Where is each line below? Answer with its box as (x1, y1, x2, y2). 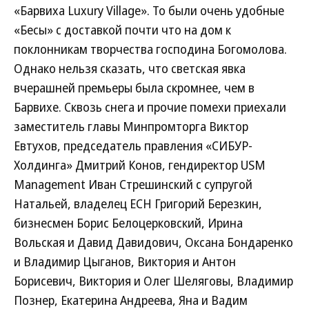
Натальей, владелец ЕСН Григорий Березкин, (14, 195, 262, 212)
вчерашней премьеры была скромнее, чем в (14, 79, 255, 96)
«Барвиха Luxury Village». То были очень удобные (14, 2, 284, 19)
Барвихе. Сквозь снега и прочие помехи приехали (14, 99, 286, 115)
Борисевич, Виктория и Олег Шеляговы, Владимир (14, 272, 293, 289)
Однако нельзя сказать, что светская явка (14, 60, 246, 77)
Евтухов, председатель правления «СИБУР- (14, 137, 252, 154)
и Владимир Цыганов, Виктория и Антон (14, 253, 236, 270)
